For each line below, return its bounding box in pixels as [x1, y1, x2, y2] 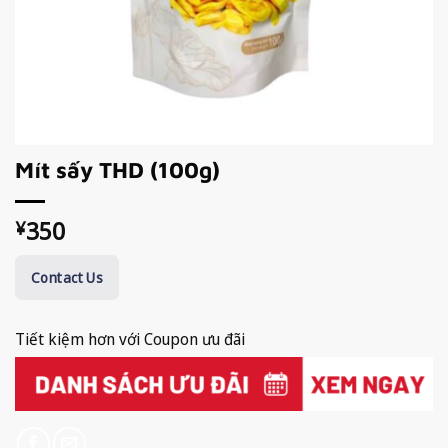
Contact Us [31, 268, 104, 288]
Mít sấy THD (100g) [15, 156, 220, 184]
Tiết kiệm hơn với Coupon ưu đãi [15, 327, 245, 350]
